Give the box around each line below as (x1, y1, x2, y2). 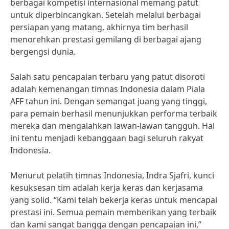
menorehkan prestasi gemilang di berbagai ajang (10, 34, 201, 45)
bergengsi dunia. (10, 46, 76, 57)
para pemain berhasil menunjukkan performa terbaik (10, 108, 217, 119)
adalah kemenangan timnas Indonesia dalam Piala (10, 83, 205, 95)
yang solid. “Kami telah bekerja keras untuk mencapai (10, 194, 217, 205)
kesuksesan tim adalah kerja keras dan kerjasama (10, 182, 203, 193)
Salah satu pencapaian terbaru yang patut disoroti (10, 71, 205, 82)
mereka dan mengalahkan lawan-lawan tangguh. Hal (10, 120, 215, 131)
